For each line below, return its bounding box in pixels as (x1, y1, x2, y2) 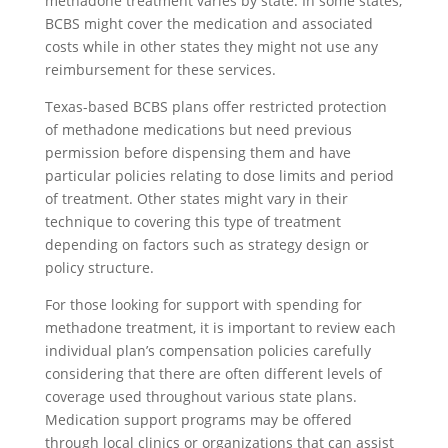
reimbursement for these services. (44, 59, 276, 79)
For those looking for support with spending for (44, 294, 362, 314)
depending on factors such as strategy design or (44, 234, 369, 254)
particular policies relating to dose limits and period (44, 165, 394, 185)
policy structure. (44, 257, 154, 277)
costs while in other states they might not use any (44, 36, 378, 56)
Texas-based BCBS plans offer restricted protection (44, 96, 387, 116)
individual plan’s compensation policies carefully (44, 340, 371, 360)
